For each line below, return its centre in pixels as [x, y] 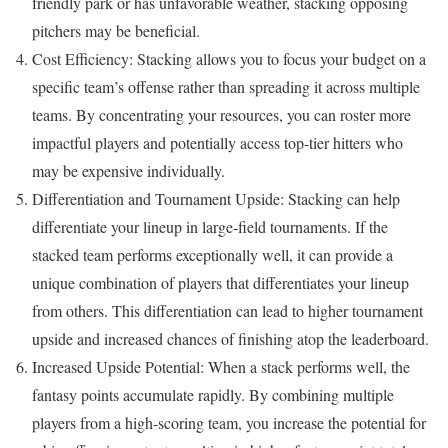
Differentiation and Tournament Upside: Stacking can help [216, 198]
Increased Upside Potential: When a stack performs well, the [221, 366]
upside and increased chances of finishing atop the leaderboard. [230, 338]
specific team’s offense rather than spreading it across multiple [226, 86]
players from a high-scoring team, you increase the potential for [229, 422]
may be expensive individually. [128, 170]
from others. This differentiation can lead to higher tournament [227, 310]
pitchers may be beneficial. [116, 30]
